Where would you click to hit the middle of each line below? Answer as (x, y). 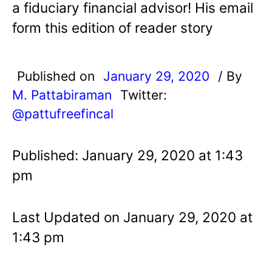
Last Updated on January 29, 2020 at (132, 217)
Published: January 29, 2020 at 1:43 (127, 155)
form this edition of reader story (113, 27)
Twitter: (144, 94)
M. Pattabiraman (62, 94)
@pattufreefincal (63, 113)
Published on (58, 76)
